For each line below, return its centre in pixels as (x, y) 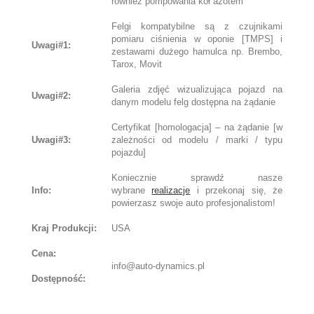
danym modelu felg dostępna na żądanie (193, 102)
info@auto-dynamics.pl (158, 266)
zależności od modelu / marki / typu (197, 140)
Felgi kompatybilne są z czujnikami (197, 26)
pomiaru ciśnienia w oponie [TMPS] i (197, 39)
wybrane (132, 190)
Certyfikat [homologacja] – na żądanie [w (197, 127)
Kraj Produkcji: (64, 228)
